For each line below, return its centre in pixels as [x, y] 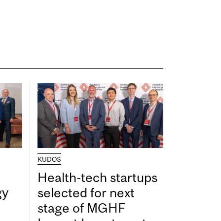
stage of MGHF [82, 208]
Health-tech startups [97, 177]
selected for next [86, 192]
